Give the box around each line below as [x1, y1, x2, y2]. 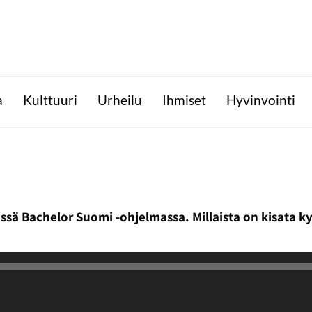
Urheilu [97, 93, 142, 109]
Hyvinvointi [226, 93, 295, 109]
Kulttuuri [22, 93, 77, 109]
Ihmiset [162, 93, 206, 109]
